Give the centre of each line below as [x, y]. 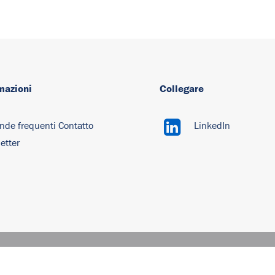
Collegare [182, 89]
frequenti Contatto [56, 126]
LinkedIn [212, 126]
